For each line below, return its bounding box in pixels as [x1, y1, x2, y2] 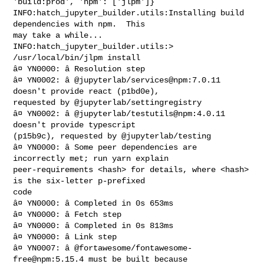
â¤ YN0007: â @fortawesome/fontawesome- [13, 243, 193, 253]
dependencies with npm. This [13, 19, 150, 29]
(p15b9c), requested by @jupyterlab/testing [13, 131, 212, 141]
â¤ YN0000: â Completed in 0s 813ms [13, 220, 174, 230]
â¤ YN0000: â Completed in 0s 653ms [13, 198, 174, 208]
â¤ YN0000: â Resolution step [13, 64, 146, 74]
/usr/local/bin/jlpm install [13, 52, 141, 62]
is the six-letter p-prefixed [13, 176, 150, 186]
